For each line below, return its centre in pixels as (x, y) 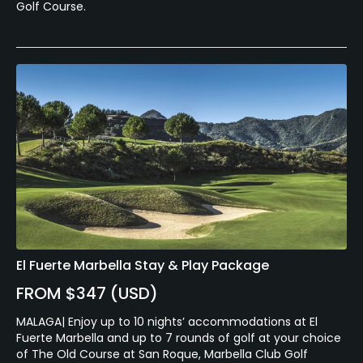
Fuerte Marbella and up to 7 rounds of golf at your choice (179, 338)
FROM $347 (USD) (87, 294)
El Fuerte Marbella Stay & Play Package (143, 266)
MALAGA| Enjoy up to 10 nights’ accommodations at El (167, 322)
